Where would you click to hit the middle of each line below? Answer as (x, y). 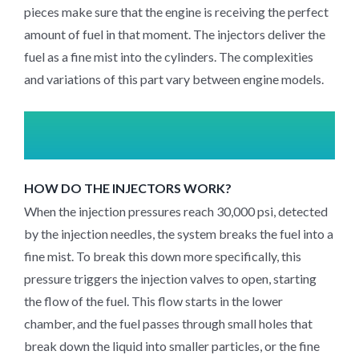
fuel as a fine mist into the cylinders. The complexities (169, 57)
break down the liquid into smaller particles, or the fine (172, 346)
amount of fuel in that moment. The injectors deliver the (175, 34)
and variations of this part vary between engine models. (174, 79)
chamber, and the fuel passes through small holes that (168, 324)
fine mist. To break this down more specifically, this (163, 256)
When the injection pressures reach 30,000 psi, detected (176, 212)
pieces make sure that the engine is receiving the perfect (176, 12)
